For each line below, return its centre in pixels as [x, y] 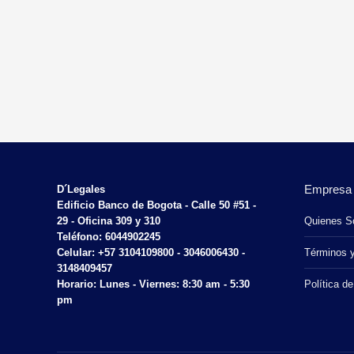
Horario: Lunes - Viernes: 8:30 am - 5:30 [153, 284]
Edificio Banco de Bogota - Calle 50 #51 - [156, 205]
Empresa [328, 189]
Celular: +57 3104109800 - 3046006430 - [151, 252]
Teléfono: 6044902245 [109, 237]
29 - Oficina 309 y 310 [109, 221]
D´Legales [81, 189]
